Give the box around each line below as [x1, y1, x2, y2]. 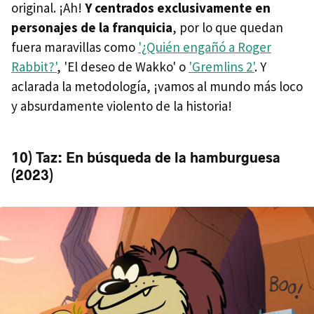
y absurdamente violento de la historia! [11, 97, 232, 114]
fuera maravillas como [11, 38, 138, 55]
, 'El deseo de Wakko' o [57, 57, 189, 75]
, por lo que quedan [172, 18, 283, 36]
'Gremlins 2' [189, 57, 254, 75]
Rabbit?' [11, 57, 57, 75]
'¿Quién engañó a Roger [138, 38, 271, 55]
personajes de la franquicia [11, 18, 172, 36]
